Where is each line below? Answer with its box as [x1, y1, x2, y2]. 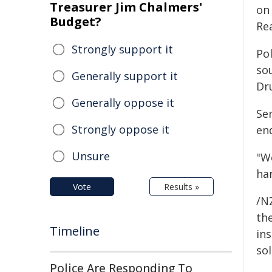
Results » [164, 181, 199, 192]
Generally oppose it [72, 95, 174, 110]
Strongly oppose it [72, 122, 169, 137]
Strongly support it [72, 42, 173, 56]
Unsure [72, 149, 110, 163]
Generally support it [72, 69, 178, 83]
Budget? [50, 13, 101, 30]
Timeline [50, 223, 100, 239]
